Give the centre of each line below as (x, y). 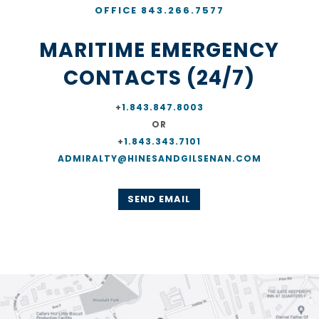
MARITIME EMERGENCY (159, 50)
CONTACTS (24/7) (159, 78)
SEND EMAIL (159, 199)
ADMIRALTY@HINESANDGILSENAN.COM (159, 158)
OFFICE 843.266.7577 (159, 10)
